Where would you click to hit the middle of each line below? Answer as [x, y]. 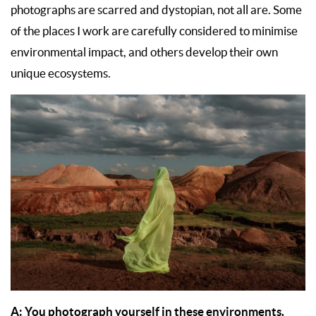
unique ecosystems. [61, 73]
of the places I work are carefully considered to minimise [154, 31]
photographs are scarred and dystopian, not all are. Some [156, 10]
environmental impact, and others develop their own [144, 52]
